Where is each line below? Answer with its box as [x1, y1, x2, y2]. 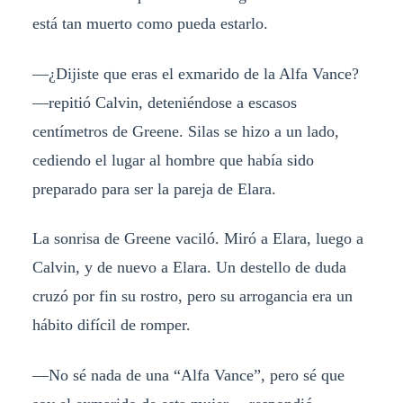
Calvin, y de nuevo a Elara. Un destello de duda [31, 258, 346, 277]
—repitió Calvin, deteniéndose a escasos [31, 93, 297, 112]
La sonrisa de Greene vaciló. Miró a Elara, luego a [31, 229, 363, 248]
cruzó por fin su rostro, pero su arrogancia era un [31, 287, 353, 306]
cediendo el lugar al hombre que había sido [31, 150, 314, 169]
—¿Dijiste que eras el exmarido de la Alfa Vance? [31, 64, 359, 83]
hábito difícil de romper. [31, 316, 191, 335]
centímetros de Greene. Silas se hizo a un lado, [31, 121, 339, 140]
